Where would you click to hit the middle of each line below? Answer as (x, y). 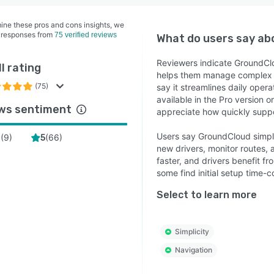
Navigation (193, 250)
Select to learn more (206, 195)
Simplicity (192, 231)
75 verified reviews (86, 35)
